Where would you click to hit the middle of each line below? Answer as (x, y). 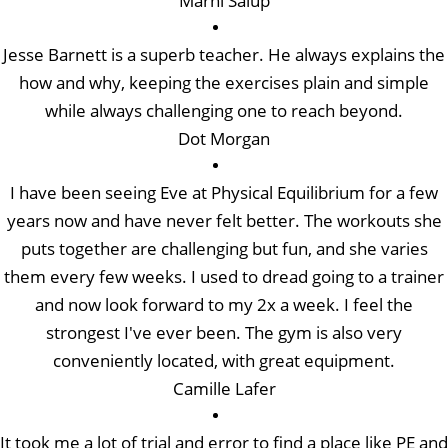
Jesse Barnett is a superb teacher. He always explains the (224, 54)
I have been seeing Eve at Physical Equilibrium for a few (224, 192)
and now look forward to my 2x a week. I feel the (224, 304)
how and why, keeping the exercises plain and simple (224, 82)
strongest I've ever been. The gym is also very (224, 332)
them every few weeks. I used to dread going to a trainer (224, 276)
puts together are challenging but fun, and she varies (224, 248)
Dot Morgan (224, 138)
